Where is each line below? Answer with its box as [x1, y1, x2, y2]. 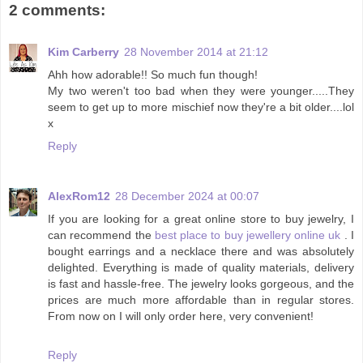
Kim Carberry [48, 45, 119, 58]
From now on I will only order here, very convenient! [48, 309, 314, 322]
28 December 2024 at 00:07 [115, 189, 259, 203]
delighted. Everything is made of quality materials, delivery [48, 260, 354, 274]
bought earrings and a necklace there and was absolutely [48, 244, 354, 258]
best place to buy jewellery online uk [154, 228, 341, 241]
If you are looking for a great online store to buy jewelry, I [48, 211, 354, 225]
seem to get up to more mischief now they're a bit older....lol [48, 100, 354, 113]
